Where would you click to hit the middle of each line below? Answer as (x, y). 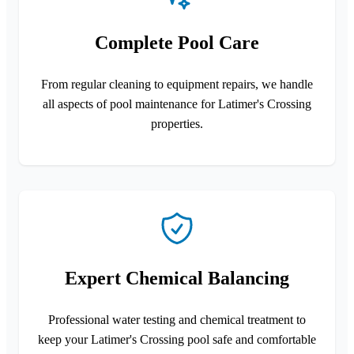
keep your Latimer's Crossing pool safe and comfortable (177, 339)
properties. (177, 123)
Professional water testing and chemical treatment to (177, 319)
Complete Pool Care (177, 42)
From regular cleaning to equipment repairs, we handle (177, 84)
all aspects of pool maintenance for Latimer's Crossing (177, 104)
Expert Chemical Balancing (177, 278)
